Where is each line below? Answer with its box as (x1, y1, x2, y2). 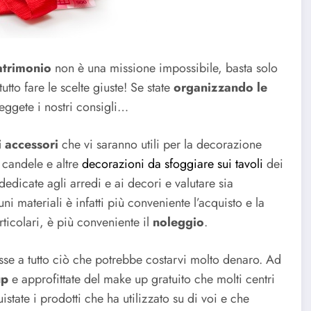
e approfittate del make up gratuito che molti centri (8, 269, 275, 288)
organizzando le (174, 78, 267, 97)
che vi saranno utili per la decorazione (58, 135, 262, 154)
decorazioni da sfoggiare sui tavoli (82, 155, 267, 174)
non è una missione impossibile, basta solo (51, 59, 278, 78)
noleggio (153, 213, 204, 232)
